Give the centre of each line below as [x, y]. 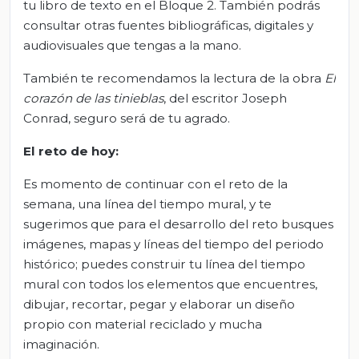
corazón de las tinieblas [93, 99]
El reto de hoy [69, 151]
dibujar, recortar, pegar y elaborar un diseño [159, 305]
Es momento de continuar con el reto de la [155, 184]
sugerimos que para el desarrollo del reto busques [178, 224]
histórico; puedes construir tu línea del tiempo [164, 264]
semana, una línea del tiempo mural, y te [147, 204]
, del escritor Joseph [225, 99]
